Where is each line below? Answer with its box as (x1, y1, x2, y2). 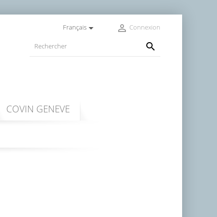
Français (62, 23, 87, 31)
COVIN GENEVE (6, 102, 70, 115)
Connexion (129, 23, 160, 31)
